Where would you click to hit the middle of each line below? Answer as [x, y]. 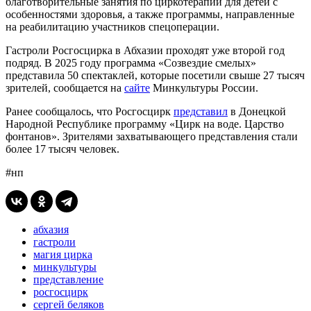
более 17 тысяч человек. [62, 149]
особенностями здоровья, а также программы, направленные [150, 14]
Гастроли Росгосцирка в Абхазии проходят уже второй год [145, 50]
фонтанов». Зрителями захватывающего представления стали [152, 136]
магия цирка [63, 254]
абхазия [51, 229]
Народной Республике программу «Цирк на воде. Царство [145, 124]
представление [68, 279]
